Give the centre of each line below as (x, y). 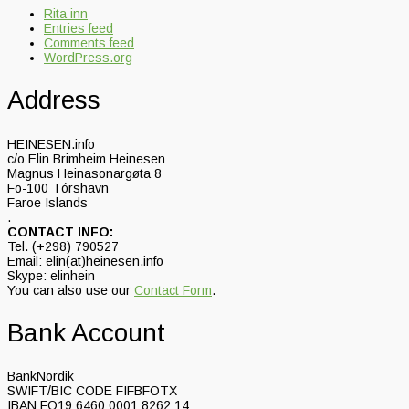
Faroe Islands (47, 202)
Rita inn (66, 14)
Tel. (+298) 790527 (63, 246)
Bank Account (86, 332)
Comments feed (89, 43)
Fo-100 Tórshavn (58, 188)
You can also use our (71, 290)
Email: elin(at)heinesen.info (85, 261)
